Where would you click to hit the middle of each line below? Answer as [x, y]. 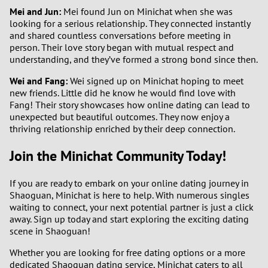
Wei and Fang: [39, 80]
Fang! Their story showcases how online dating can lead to [130, 104]
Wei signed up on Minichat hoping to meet [156, 80]
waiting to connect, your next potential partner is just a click [132, 207]
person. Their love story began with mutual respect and [122, 47]
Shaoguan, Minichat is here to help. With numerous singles [130, 195]
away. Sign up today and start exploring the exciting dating [129, 219]
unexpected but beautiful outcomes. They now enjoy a [120, 116]
